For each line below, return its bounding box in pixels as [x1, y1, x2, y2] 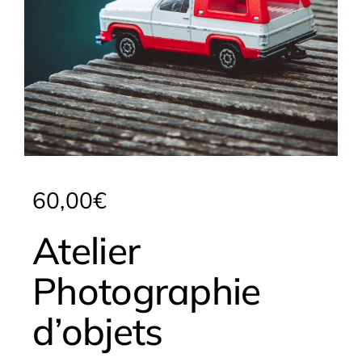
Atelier [32, 227, 141, 274]
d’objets [32, 308, 163, 355]
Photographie [32, 267, 261, 314]
